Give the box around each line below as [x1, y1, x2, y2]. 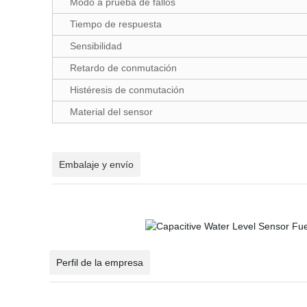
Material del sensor [70, 106, 153, 117]
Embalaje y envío [59, 159, 134, 170]
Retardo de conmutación [70, 62, 177, 73]
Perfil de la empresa [56, 257, 143, 268]
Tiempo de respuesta [70, 19, 162, 29]
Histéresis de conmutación [70, 84, 184, 95]
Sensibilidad [70, 40, 122, 51]
